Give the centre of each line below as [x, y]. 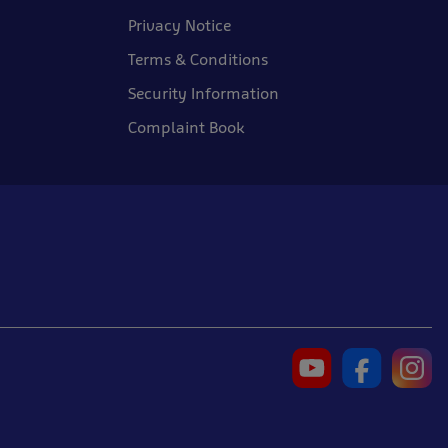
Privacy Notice [179, 25]
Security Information [203, 93]
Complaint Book [186, 127]
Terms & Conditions [198, 59]
